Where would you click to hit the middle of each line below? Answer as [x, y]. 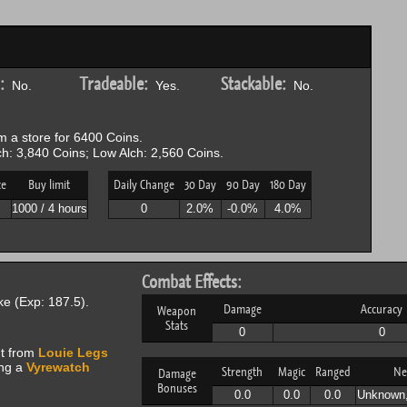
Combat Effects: [191, 282]
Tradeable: [114, 84]
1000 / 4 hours [49, 208]
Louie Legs [73, 352]
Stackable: [253, 84]
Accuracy [382, 309]
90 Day [243, 184]
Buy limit [49, 184]
